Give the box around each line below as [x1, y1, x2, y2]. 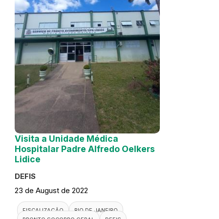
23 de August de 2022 [15, 186, 88, 196]
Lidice [15, 154, 41, 165]
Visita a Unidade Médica [15, 133, 118, 144]
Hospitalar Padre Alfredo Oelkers [15, 144, 155, 154]
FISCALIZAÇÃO [22, 207, 64, 214]
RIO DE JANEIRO [74, 207, 118, 214]
